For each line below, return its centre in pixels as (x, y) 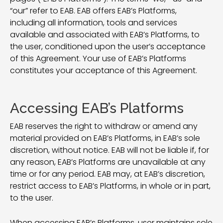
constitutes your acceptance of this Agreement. (104, 70)
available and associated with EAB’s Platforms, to (105, 35)
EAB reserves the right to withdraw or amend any (104, 126)
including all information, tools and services (94, 23)
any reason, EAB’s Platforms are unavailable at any (108, 162)
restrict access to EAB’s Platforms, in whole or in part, (110, 186)
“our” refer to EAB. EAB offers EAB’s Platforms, (93, 11)
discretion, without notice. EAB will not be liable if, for (110, 150)
